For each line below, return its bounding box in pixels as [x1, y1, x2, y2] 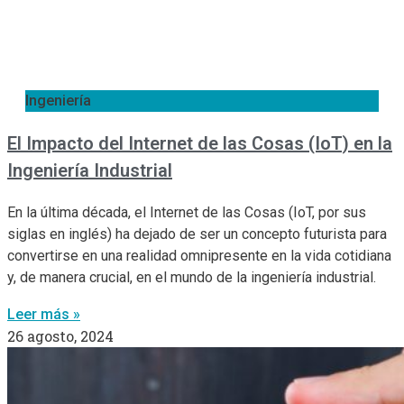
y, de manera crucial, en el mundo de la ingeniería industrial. [7, 268, 376, 286]
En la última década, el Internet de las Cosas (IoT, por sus [7, 203, 366, 221]
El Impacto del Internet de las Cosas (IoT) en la [7, 132, 392, 154]
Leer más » [7, 305, 80, 323]
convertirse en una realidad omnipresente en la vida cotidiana [7, 246, 391, 264]
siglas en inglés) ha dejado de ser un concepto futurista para [7, 225, 387, 243]
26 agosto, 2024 [7, 326, 114, 345]
